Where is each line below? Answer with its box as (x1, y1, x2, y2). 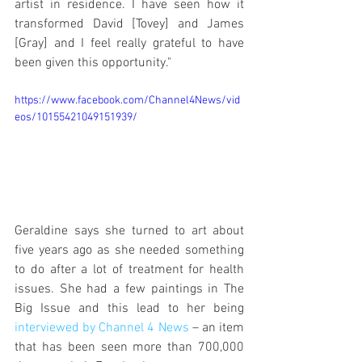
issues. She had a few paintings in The (15, 280, 244, 297)
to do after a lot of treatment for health (15, 261, 244, 278)
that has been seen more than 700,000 (15, 339, 244, 356)
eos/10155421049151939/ (15, 111, 137, 124)
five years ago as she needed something (15, 242, 244, 259)
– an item (188, 319, 245, 336)
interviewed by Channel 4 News (15, 319, 189, 336)
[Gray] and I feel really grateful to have (15, 36, 244, 52)
